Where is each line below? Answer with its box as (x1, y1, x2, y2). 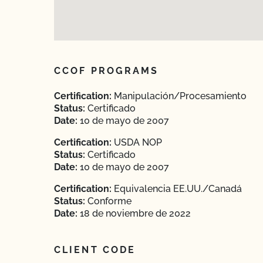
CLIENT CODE (54, 244, 136, 255)
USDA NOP (112, 137, 162, 148)
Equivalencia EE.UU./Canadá (112, 183, 242, 194)
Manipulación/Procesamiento (112, 90, 247, 102)
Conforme (85, 195, 131, 207)
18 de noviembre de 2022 (77, 208, 191, 219)
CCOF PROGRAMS (54, 65, 159, 76)
